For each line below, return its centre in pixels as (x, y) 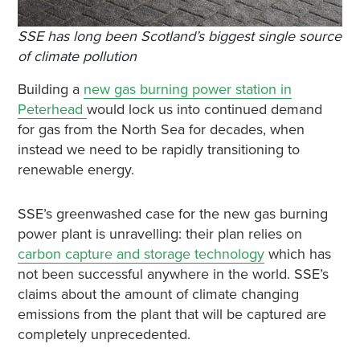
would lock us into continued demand (204, 109)
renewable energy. (76, 169)
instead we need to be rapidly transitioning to (158, 149)
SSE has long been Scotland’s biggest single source (179, 36)
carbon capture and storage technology (141, 254)
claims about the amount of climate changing (158, 294)
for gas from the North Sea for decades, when (161, 129)
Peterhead (52, 109)
